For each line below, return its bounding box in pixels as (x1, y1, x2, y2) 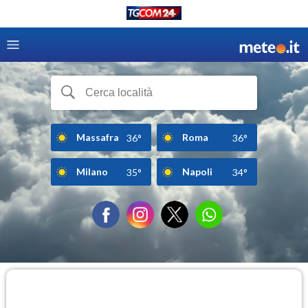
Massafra (76, 131, 119, 143)
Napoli (182, 165, 212, 177)
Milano (76, 165, 108, 177)
